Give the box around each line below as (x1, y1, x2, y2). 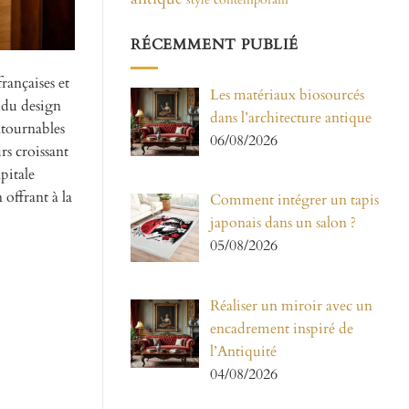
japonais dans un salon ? (210, 213, 356, 234)
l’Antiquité (210, 341, 277, 362)
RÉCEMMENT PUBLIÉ (131, 35, 299, 56)
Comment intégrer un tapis (210, 190, 379, 211)
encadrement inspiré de (210, 319, 353, 340)
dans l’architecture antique (210, 107, 372, 128)
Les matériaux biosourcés (210, 84, 364, 105)
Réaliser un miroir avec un (210, 296, 372, 317)
